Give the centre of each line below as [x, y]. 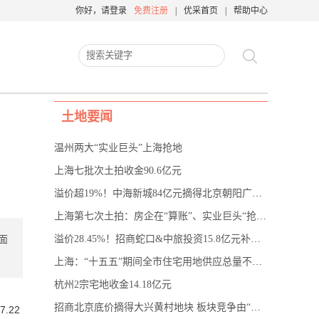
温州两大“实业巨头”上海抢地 [118, 148]
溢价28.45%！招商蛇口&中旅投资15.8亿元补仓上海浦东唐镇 [256, 239]
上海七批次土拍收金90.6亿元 [118, 171]
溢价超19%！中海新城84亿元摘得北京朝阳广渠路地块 [257, 193]
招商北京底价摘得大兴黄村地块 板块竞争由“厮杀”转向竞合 [256, 307]
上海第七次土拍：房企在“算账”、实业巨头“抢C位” [261, 216]
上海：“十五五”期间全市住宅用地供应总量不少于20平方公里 [257, 262]
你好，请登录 [101, 11]
